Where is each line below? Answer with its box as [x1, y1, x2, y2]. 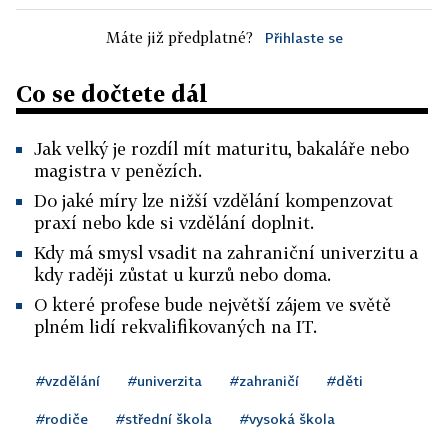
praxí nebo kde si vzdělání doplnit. [34, 212, 314, 233]
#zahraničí [230, 372, 299, 389]
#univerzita [128, 372, 202, 389]
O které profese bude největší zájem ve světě [34, 294, 391, 315]
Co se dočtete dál [16, 80, 208, 107]
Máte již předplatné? [105, 28, 253, 46]
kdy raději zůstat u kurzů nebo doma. [34, 264, 331, 285]
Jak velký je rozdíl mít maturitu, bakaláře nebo [34, 138, 409, 159]
